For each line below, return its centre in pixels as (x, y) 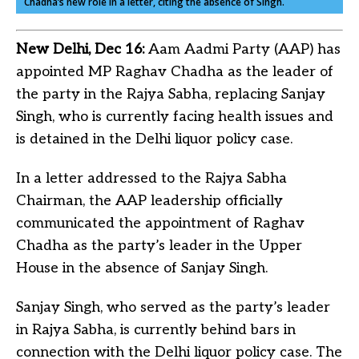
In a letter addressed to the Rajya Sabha (151, 179)
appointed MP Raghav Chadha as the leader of (175, 72)
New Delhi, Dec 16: (82, 50)
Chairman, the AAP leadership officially (149, 201)
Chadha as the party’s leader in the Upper (159, 246)
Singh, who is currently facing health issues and (175, 117)
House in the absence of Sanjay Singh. (142, 268)
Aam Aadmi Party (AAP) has (244, 50)
